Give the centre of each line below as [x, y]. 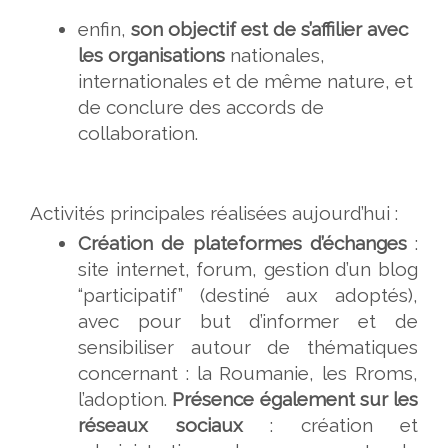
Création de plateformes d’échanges [242, 243]
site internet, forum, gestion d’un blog [248, 269]
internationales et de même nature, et [245, 81]
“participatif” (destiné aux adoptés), [248, 295]
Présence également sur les [292, 399]
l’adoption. [122, 399]
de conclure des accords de [201, 107]
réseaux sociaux [160, 425]
